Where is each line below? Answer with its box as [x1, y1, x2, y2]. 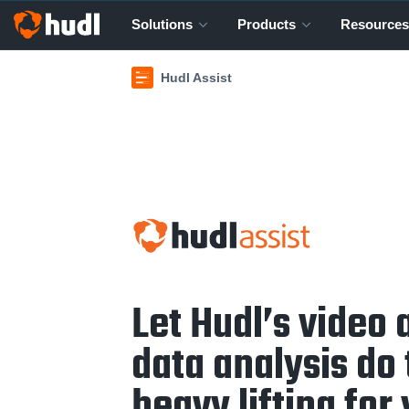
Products [236, 16, 296, 32]
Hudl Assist [161, 70, 232, 85]
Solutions [131, 16, 193, 32]
